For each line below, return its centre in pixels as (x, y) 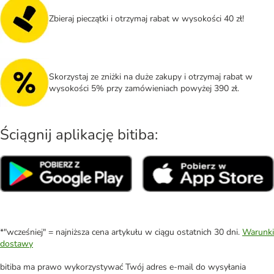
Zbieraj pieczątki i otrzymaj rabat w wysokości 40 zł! (146, 19)
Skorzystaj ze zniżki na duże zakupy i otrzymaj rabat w (151, 76)
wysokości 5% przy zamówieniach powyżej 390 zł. (144, 88)
